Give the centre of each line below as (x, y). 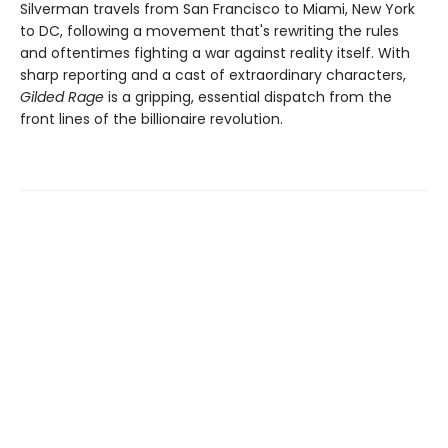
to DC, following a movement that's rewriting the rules (209, 31)
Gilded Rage (62, 97)
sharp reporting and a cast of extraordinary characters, (213, 75)
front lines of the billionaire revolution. (151, 119)
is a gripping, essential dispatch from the (248, 97)
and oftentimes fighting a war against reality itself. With (215, 53)
